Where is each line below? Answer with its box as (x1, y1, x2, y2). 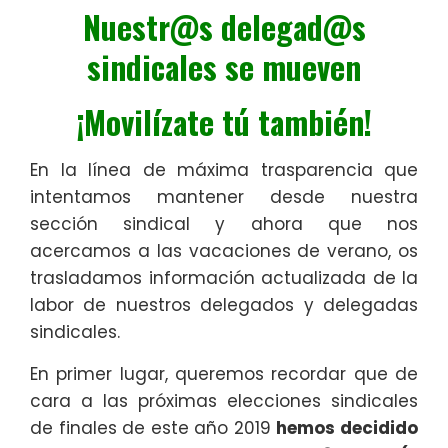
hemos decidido (276, 416, 419, 441)
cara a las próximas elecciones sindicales (30, 389, 418, 414)
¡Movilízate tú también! (76, 98, 372, 146)
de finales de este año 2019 (30, 416, 277, 441)
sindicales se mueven (87, 43, 361, 91)
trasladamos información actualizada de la (30, 266, 418, 291)
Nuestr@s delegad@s (82, 3, 366, 51)
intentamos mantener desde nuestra (30, 185, 418, 210)
